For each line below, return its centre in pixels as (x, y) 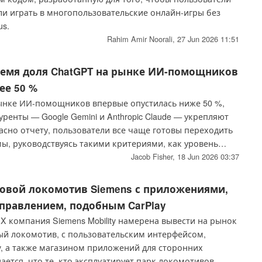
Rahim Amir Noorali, (142, 39)
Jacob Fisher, (154, 157)
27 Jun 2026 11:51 (208, 39)
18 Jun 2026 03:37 (208, 157)
